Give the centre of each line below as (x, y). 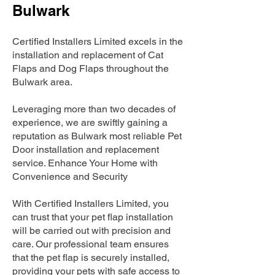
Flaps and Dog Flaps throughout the (91, 68)
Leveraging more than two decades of (94, 109)
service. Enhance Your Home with (85, 163)
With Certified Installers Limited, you (91, 203)
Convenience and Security (70, 176)
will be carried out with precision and (91, 230)
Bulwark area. (42, 82)
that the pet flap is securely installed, (91, 258)
